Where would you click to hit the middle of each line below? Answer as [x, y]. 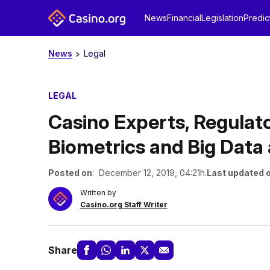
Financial [184, 18]
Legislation [222, 18]
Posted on [70, 173]
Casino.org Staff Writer [124, 205]
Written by [98, 193]
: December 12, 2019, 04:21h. [149, 173]
